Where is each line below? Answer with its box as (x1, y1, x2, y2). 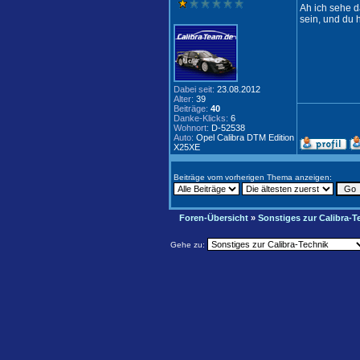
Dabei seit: (174, 84, 215, 94)
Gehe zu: (170, 240, 207, 249)
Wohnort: (174, 123, 209, 133)
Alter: (174, 94, 194, 104)
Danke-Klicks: (174, 113, 228, 123)
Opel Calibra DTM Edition (194, 133, 294, 142)
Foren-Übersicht (179, 213, 248, 223)
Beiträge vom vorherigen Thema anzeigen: (174, 173, 332, 182)
